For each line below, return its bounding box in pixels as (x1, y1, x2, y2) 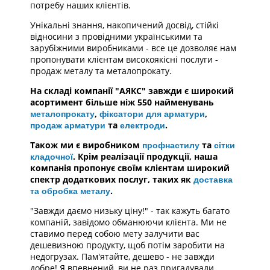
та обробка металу (30, 186, 110, 196)
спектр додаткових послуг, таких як (30, 174, 193, 185)
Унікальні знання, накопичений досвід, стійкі (30, 19, 219, 31)
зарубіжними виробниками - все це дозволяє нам (30, 42, 236, 54)
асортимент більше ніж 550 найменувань (30, 96, 214, 108)
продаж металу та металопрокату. (30, 65, 172, 77)
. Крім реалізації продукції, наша (73, 151, 218, 162)
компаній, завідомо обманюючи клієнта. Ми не (30, 216, 227, 228)
